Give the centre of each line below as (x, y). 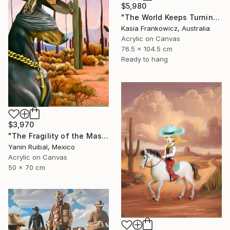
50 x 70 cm (27, 168)
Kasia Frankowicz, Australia (166, 28)
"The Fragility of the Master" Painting (105, 136)
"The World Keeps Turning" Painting (216, 17)
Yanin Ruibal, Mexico (42, 147)
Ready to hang (145, 59)
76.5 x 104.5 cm (147, 49)
